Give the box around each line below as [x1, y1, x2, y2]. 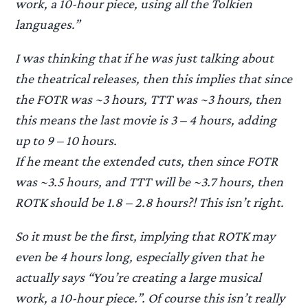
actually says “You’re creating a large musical [15, 269, 262, 285]
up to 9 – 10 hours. [15, 132, 118, 148]
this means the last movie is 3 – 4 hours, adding [15, 111, 277, 127]
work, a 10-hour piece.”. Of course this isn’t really [15, 289, 285, 305]
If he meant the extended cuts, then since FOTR [15, 153, 278, 168]
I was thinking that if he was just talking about [15, 49, 274, 65]
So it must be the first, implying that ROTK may [15, 228, 276, 243]
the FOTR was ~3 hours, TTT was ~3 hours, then [15, 91, 282, 107]
